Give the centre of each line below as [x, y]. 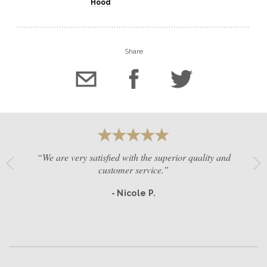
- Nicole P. [133, 193]
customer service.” [133, 170]
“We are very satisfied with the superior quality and [133, 157]
